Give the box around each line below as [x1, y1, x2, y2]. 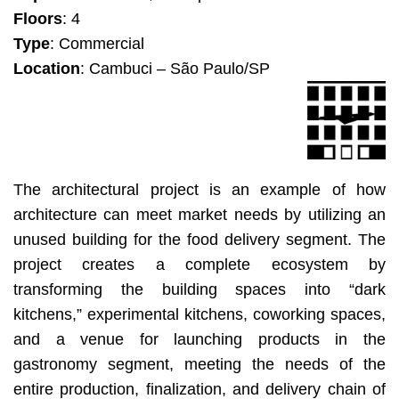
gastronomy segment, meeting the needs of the [13, 354, 386, 373]
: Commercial [50, 35, 144, 53]
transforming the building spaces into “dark [13, 280, 386, 298]
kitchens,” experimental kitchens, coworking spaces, [13, 305, 386, 323]
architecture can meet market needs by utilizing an [13, 205, 386, 224]
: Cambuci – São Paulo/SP [80, 60, 270, 78]
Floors [13, 10, 62, 28]
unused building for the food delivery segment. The [13, 230, 386, 248]
